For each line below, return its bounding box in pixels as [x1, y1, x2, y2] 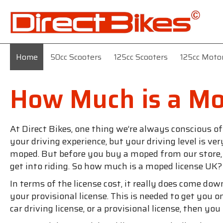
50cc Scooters [50, 50, 102, 63]
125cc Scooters [113, 50, 168, 63]
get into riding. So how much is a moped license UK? [10, 159, 222, 173]
